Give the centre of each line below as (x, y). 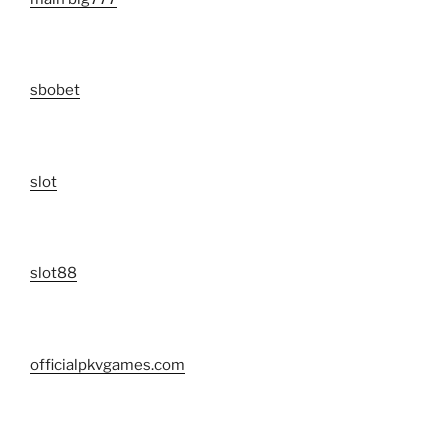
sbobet (55, 90)
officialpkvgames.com (107, 364)
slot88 (53, 273)
